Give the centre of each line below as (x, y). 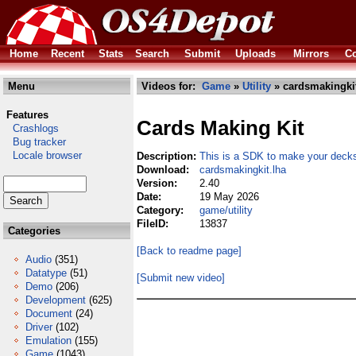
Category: (162, 210)
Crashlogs (31, 128)
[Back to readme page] (189, 251)
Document (49, 313)
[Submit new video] (181, 278)
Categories (33, 231)
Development (56, 300)
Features (27, 115)
